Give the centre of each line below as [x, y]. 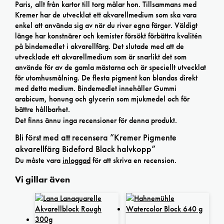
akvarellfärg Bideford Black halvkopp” [85, 148]
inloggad [76, 160]
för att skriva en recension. [133, 160]
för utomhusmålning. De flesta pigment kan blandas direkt [106, 77]
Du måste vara [39, 160]
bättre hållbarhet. [42, 109]
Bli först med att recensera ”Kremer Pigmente [96, 137]
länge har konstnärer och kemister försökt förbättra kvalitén [108, 35]
